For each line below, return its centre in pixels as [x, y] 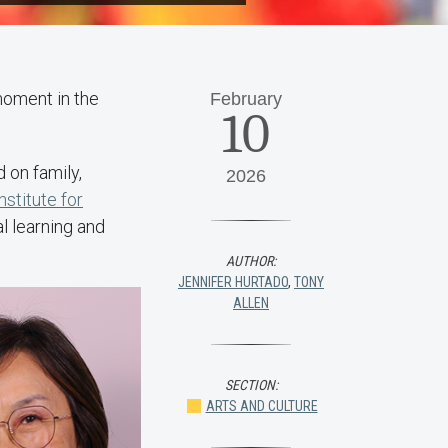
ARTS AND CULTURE [261, 406]
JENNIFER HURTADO [233, 282]
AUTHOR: [251, 261]
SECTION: [251, 385]
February [246, 99]
